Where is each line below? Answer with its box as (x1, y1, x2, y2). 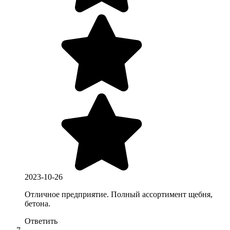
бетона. (25, 199, 50, 208)
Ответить (25, 216, 57, 225)
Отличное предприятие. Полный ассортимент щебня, (25, 189, 213, 199)
